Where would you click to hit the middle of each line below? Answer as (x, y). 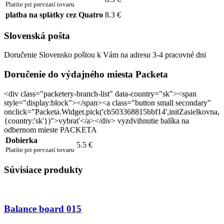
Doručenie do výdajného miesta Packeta (86, 74)
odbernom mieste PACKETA (50, 129)
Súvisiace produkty (43, 170)
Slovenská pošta (37, 35)
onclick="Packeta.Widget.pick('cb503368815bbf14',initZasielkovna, (112, 111)
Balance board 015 (43, 208)
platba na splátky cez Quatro (54, 14)
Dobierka (21, 140)
